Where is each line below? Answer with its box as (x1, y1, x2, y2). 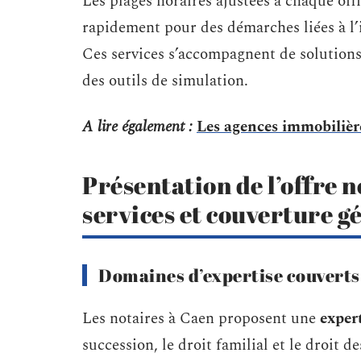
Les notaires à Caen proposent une (82, 307, 320, 330)
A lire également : (82, 115, 193, 139)
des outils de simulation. (82, 69, 248, 93)
